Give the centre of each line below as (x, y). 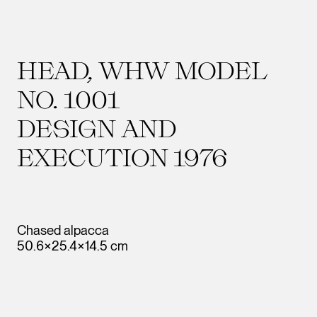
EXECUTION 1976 (122, 156)
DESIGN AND (97, 127)
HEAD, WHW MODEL (142, 69)
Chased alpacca (63, 230)
